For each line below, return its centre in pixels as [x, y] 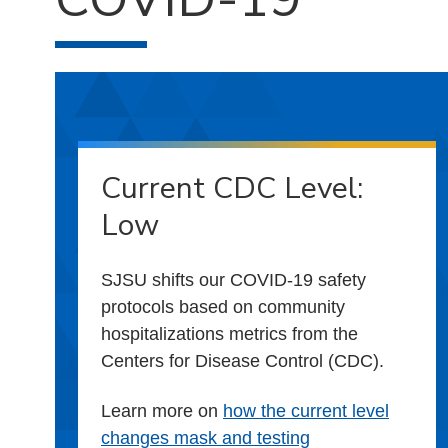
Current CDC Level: [232, 188]
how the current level [306, 410]
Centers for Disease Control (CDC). [242, 360]
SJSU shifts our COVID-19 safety [233, 279]
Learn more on [162, 410]
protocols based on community [223, 306]
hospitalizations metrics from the [229, 333]
